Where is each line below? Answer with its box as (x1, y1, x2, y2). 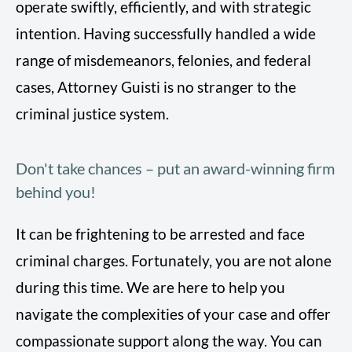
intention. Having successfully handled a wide (16, 24, 316, 43)
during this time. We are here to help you (16, 278, 285, 297)
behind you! (16, 182, 96, 202)
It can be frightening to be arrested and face (16, 225, 305, 244)
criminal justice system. (16, 104, 169, 123)
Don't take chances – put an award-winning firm (16, 159, 335, 178)
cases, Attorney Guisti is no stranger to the (16, 78, 296, 97)
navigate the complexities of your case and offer (16, 305, 331, 324)
